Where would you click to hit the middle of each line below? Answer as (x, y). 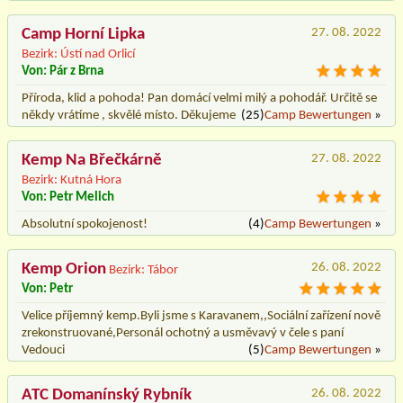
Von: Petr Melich (68, 197)
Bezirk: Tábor (143, 270)
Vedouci (43, 350)
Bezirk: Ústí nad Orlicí (78, 54)
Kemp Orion (64, 269)
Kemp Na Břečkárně (92, 160)
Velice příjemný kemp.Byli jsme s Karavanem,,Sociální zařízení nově (201, 316)
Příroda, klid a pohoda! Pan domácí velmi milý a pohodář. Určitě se (199, 98)
